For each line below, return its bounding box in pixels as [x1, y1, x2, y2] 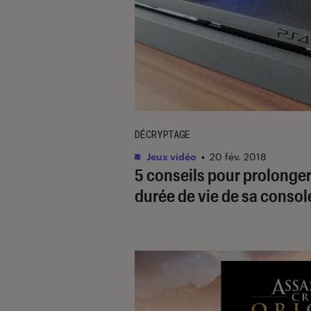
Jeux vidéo [144, 150, 196, 162]
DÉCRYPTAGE [135, 127, 190, 141]
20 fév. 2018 [210, 150, 267, 162]
